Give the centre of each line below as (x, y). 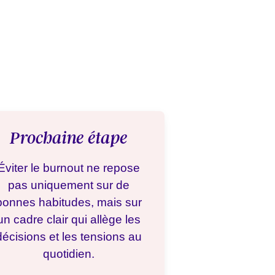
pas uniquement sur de (69, 185)
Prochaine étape (69, 138)
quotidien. (69, 254)
